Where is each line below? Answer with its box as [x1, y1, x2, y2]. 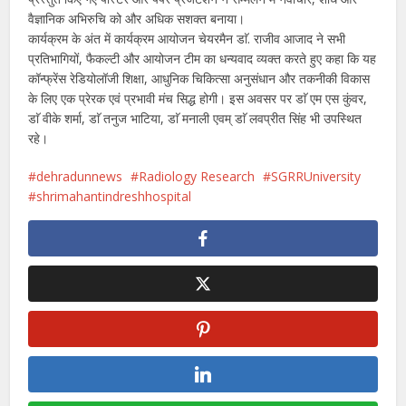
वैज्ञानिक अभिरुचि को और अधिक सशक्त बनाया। [28, 10, 246, 28]
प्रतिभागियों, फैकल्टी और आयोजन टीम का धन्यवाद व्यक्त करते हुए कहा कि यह [28, 50, 377, 68]
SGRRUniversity [271, 168, 362, 186]
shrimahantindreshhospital [36, 188, 192, 206]
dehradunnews [36, 168, 123, 186]
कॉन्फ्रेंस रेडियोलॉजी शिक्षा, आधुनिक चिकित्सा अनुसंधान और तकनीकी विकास [28, 70, 371, 88]
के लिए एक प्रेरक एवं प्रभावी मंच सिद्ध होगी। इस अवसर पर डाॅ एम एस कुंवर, [28, 90, 368, 108]
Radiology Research [139, 168, 256, 186]
